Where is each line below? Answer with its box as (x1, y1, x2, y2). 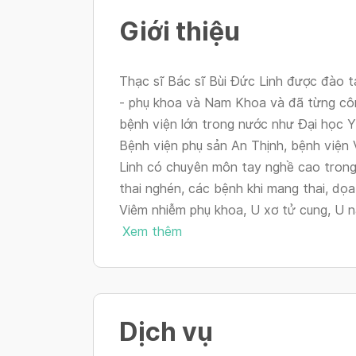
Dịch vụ (119, 316, 213, 347)
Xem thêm (122, 224, 182, 239)
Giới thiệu (119, 16, 240, 47)
